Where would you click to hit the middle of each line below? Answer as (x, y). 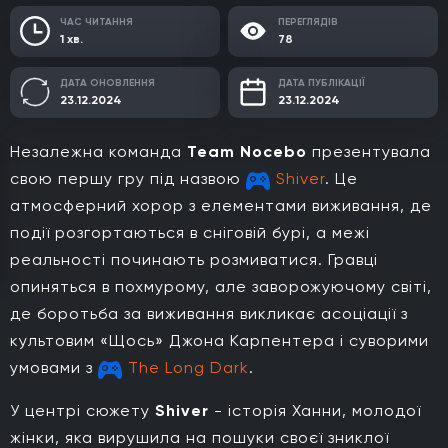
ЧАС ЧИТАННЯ (96, 21)
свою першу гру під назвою (128, 178)
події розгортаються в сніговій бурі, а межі (190, 232)
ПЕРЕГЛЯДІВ (308, 21)
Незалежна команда (98, 151)
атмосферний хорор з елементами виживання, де (221, 205)
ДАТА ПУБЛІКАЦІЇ (322, 82)
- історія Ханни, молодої (315, 410)
